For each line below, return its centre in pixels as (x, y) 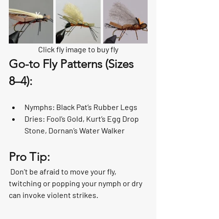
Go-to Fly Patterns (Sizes (73, 64)
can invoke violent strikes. (54, 195)
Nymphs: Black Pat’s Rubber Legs (81, 107)
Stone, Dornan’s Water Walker (75, 130)
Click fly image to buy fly (78, 49)
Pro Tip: (29, 156)
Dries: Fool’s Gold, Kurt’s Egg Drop (82, 118)
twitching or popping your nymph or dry (76, 183)
